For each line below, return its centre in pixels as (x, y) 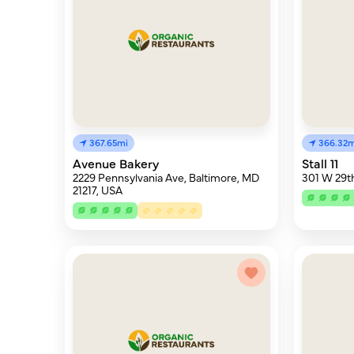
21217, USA (98, 190)
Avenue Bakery (116, 163)
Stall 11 (320, 163)
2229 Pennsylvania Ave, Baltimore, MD (166, 177)
